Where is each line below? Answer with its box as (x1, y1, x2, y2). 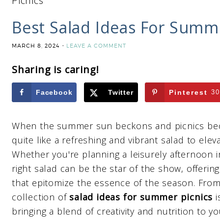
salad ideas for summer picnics (69, 191, 213, 203)
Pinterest (169, 88, 208, 96)
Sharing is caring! (12, 63, 99, 76)
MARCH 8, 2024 (12, 42, 59, 49)
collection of (12, 191, 70, 203)
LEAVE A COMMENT (66, 42, 126, 49)
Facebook (36, 88, 73, 96)
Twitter (108, 88, 134, 96)
